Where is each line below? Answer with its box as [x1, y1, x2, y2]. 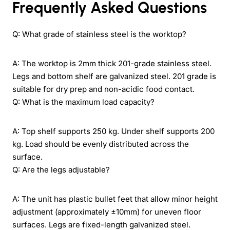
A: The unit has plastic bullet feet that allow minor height [12, 194, 218, 204]
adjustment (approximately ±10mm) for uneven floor [12, 206, 201, 217]
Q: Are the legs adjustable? [12, 164, 110, 175]
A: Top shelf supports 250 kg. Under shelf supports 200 [12, 126, 215, 136]
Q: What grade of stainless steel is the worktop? [12, 29, 186, 39]
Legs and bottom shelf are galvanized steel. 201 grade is [12, 71, 216, 81]
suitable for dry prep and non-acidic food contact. [12, 84, 195, 94]
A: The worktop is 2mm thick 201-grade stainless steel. [12, 58, 212, 68]
